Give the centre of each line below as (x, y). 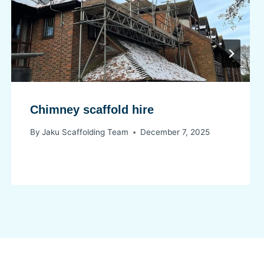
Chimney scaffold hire (92, 109)
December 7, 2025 (175, 132)
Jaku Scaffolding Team (85, 132)
